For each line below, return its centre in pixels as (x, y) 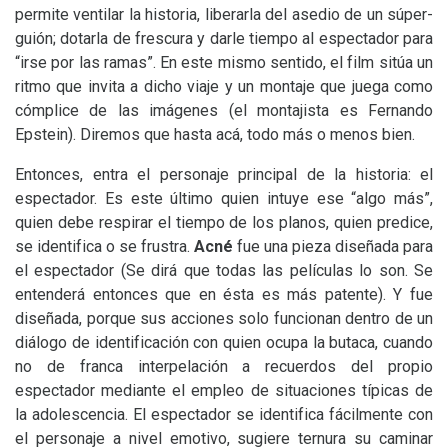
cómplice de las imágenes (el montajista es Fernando (224, 110)
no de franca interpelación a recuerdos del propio (224, 366)
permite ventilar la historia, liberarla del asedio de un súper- (224, 14)
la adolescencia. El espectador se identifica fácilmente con (224, 414)
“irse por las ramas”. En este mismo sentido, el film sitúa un (224, 62)
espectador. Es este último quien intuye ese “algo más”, (224, 198)
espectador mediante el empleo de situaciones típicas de (224, 390)
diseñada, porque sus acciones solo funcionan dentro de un (224, 318)
